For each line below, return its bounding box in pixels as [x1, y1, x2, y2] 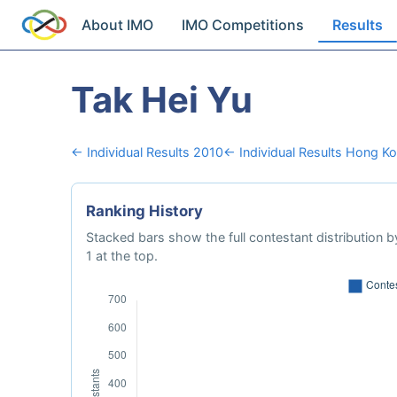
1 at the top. [86, 248, 158, 263]
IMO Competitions [182, 16, 305, 34]
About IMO [82, 16, 154, 34]
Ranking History [86, 202, 203, 220]
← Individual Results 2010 [71, 144, 223, 160]
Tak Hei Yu [71, 78, 253, 121]
